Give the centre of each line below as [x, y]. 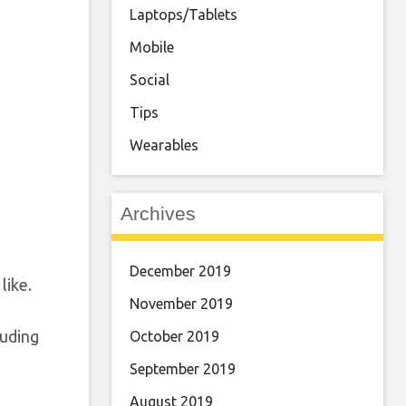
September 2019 [183, 369]
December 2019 [180, 271]
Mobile [152, 47]
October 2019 [174, 336]
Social [150, 80]
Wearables [164, 145]
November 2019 [181, 304]
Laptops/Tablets [184, 14]
